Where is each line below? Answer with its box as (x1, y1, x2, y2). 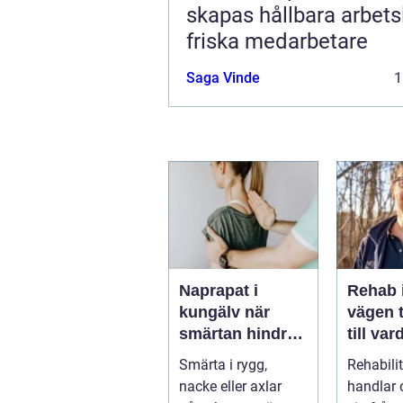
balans (347, 367, 399, 386)
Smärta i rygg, (179, 355, 267, 373)
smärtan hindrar (179, 324, 302, 343)
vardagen (179, 345, 251, 364)
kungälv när (179, 302, 245, 321)
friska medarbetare (186, 28, 368, 54)
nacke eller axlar (179, 377, 282, 395)
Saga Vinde (186, 68, 260, 86)
